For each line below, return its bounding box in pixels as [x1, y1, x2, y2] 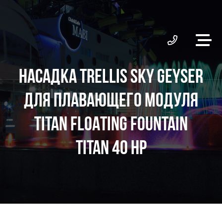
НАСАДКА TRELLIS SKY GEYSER [19, 65, 203, 86]
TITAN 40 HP [75, 136, 147, 158]
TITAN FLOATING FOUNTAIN [34, 112, 188, 134]
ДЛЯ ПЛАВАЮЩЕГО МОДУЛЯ [24, 89, 198, 110]
